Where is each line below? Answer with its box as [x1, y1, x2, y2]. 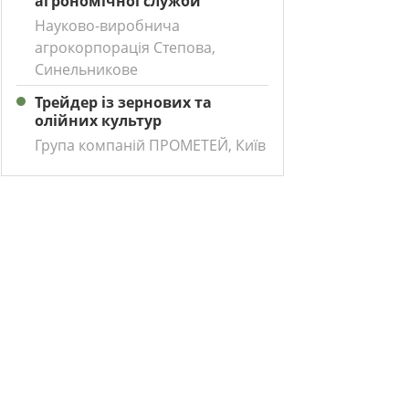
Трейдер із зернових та [35, 92, 212, 113]
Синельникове [35, 59, 138, 80]
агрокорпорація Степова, [35, 37, 215, 58]
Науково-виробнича [35, 16, 180, 37]
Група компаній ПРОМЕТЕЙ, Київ [35, 135, 266, 156]
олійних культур [35, 110, 162, 131]
